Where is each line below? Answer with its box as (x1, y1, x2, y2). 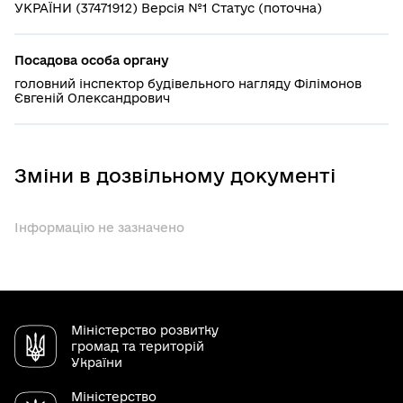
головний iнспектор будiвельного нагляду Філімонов (14, 76, 362, 92)
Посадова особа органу (14, 53, 169, 68)
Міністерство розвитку (71, 323, 219, 338)
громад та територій (71, 339, 204, 354)
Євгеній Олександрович (14, 91, 170, 106)
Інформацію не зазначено (14, 220, 184, 236)
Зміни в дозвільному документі (14, 165, 336, 187)
